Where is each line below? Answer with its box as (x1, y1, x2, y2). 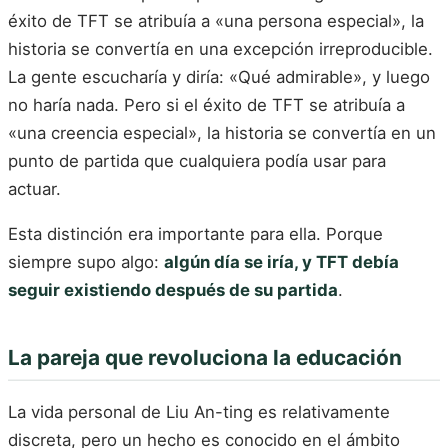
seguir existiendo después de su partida (8, 280, 338, 301)
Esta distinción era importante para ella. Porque (8, 224, 383, 245)
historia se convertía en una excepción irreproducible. (8, 38, 433, 59)
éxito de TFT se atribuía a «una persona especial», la (8, 10, 424, 31)
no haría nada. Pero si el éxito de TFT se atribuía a (8, 94, 405, 115)
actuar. (8, 178, 61, 199)
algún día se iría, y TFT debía (164, 252, 399, 273)
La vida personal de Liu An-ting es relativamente (8, 401, 390, 422)
